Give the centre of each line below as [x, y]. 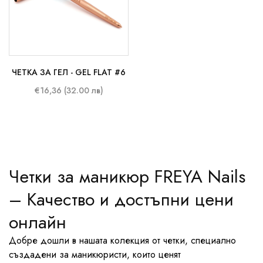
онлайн [38, 222]
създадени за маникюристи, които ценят [95, 254]
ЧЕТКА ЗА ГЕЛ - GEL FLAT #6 [69, 72]
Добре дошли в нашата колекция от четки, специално [122, 240]
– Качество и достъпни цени [121, 199]
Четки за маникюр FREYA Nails [127, 176]
